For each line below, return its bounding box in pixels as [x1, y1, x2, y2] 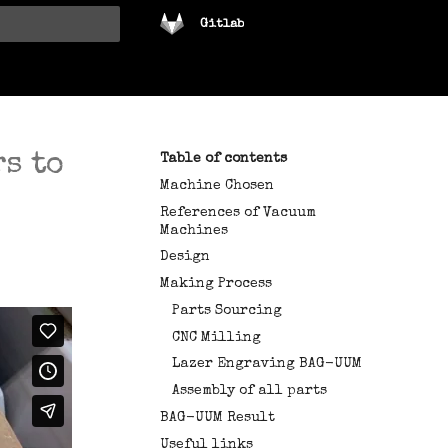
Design [160, 250, 210, 265]
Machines [160, 223, 228, 238]
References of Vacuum [160, 205, 316, 220]
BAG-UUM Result [160, 410, 275, 425]
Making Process [160, 277, 272, 291]
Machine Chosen [160, 178, 274, 193]
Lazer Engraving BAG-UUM [172, 357, 362, 372]
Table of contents [160, 152, 287, 166]
